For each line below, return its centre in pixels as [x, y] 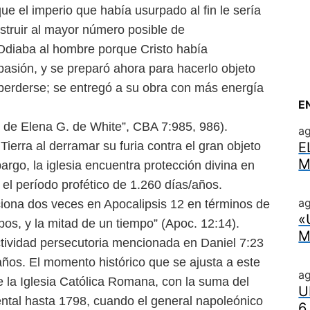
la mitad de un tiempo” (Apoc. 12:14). [137, 224]
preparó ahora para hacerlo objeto [161, 69]
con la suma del [206, 282]
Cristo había [174, 49]
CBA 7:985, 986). [180, 127]
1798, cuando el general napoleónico [161, 301]
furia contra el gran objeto [190, 146]
